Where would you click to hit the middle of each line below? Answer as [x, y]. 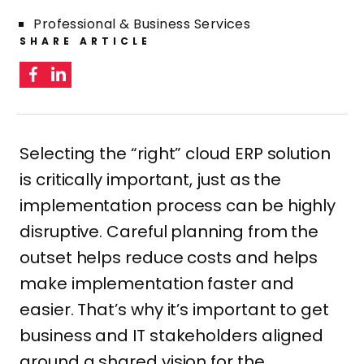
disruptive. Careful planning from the [169, 232]
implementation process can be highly [178, 206]
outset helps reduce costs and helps [169, 258]
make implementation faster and [157, 284]
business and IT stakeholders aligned [172, 336]
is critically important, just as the [151, 180]
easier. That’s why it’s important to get [174, 310]
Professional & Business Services [142, 24]
